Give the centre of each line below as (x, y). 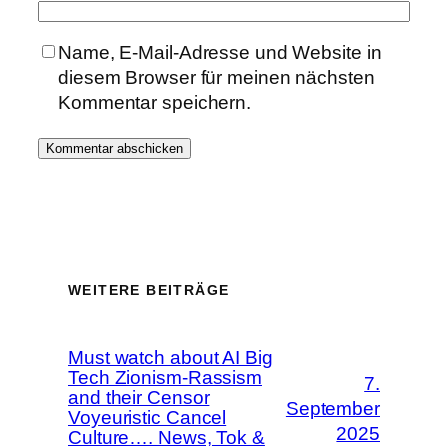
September (332, 408)
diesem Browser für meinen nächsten (216, 78)
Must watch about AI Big (170, 357)
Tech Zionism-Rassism (165, 377)
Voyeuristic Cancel (147, 417)
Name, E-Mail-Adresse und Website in (220, 53)
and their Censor (139, 397)
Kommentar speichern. (154, 103)
